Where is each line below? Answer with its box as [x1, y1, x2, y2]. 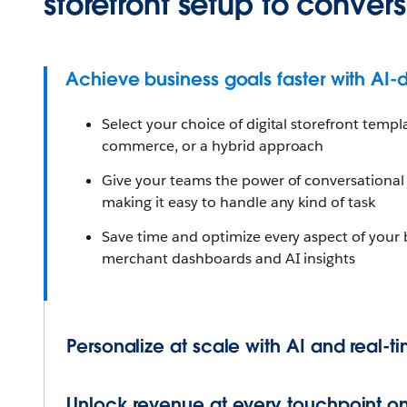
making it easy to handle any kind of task [102, 193, 376, 213]
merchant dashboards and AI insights [102, 249, 356, 269]
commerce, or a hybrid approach [102, 136, 324, 156]
